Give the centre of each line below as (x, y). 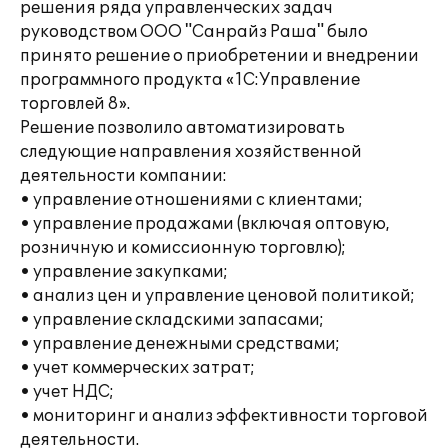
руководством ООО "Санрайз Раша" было (194, 32)
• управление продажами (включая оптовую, (205, 224)
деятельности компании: (123, 176)
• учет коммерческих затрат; (137, 368)
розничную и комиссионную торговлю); (183, 248)
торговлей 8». (75, 104)
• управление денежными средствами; (180, 344)
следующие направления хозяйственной (191, 152)
